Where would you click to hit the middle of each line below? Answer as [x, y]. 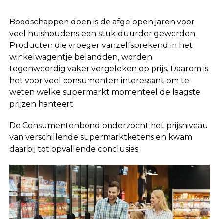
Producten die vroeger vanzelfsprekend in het [101, 45]
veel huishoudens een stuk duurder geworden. [103, 33]
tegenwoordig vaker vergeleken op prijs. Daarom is [109, 68]
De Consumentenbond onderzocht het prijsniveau [109, 125]
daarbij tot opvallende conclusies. [74, 149]
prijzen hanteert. [42, 104]
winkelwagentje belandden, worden [80, 57]
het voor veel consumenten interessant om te [99, 80]
